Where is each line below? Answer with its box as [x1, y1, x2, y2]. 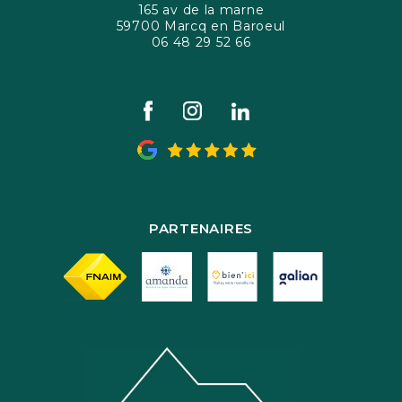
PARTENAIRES [148, 220, 254, 237]
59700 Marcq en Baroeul [116, 18, 286, 34]
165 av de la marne [137, 2, 265, 18]
